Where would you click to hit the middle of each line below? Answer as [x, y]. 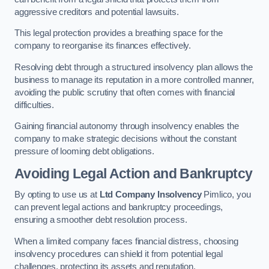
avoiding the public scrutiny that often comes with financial [125, 92]
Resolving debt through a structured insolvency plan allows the [134, 67]
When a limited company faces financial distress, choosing [126, 241]
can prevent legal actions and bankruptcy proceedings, [119, 207]
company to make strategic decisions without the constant [125, 139]
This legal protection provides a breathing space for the [119, 33]
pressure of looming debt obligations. [84, 152]
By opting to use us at [57, 195]
